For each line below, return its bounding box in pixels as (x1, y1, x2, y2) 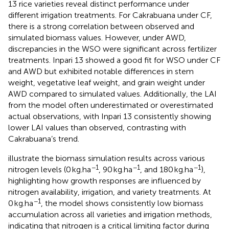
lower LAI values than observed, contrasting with (8, 122, 186, 132)
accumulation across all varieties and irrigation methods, (8, 209, 212, 219)
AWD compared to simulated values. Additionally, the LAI (8, 88, 217, 99)
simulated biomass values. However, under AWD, (8, 32, 186, 42)
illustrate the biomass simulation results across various (8, 153, 205, 163)
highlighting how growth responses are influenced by (8, 175, 201, 186)
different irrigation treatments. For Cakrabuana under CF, (8, 10, 212, 20)
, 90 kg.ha (99, 164, 132, 174)
